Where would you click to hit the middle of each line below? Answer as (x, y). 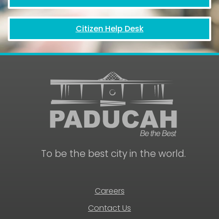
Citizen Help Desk (109, 28)
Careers (109, 191)
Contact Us (109, 208)
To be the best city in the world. (113, 154)
